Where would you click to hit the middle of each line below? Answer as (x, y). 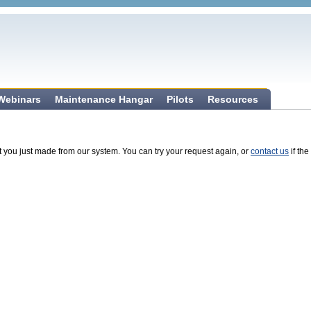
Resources (233, 99)
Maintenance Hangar (104, 99)
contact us (270, 151)
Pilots (180, 99)
